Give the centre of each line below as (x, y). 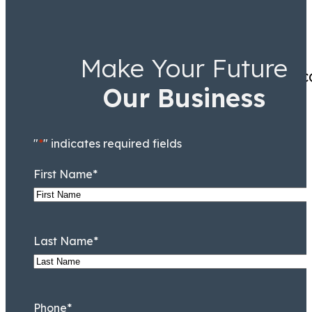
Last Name (63, 241)
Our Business (184, 97)
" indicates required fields (112, 143)
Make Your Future (184, 68)
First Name (63, 174)
